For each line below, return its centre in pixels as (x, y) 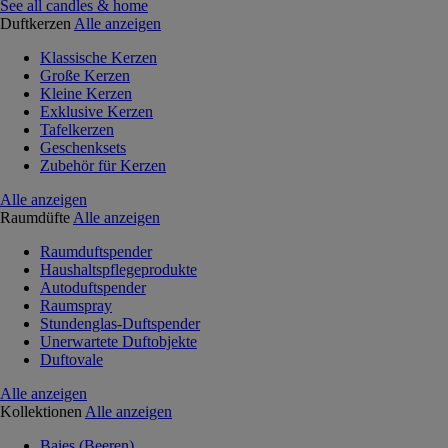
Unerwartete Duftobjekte (118, 341)
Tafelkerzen (77, 129)
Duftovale (71, 359)
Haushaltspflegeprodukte (118, 269)
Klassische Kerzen (98, 57)
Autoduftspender (93, 287)
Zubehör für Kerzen (103, 165)
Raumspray (76, 305)
